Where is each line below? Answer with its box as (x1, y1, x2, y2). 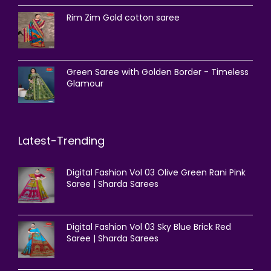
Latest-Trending (18, 133, 105, 148)
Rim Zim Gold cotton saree (67, 11, 180, 24)
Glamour (67, 77, 103, 90)
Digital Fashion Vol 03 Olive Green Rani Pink (67, 166, 246, 178)
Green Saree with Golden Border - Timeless (67, 66, 249, 78)
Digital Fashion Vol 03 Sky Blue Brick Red (67, 221, 231, 233)
